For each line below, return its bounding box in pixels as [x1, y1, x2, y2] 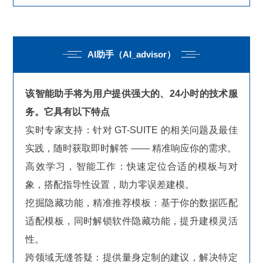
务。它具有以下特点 [25, 106, 110, 117]
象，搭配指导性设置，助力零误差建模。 [25, 179, 195, 190]
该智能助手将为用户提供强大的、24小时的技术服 [25, 88, 238, 99]
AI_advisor [123, 49, 167, 59]
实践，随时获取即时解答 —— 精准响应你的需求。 [25, 143, 237, 153]
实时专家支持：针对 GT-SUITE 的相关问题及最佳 [25, 124, 238, 135]
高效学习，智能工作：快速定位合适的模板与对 [25, 161, 238, 171]
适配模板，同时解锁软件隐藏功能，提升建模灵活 [25, 215, 238, 226]
